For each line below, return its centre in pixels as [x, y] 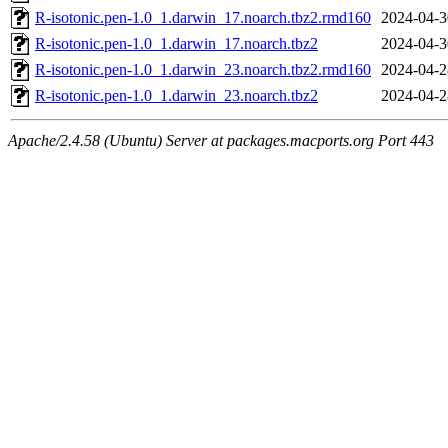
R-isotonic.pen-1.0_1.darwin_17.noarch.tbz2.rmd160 [203, 18]
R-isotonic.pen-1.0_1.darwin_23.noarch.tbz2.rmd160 [203, 70]
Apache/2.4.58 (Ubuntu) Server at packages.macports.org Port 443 [221, 141]
